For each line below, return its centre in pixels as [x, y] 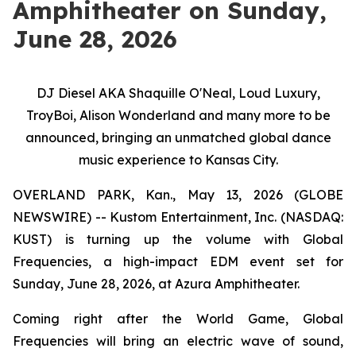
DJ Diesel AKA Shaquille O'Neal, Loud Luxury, [178, 93]
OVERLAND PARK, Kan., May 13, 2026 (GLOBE [178, 195]
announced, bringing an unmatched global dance [178, 137]
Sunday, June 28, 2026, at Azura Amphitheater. [156, 284]
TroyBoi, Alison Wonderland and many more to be [178, 115]
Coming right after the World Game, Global [178, 319]
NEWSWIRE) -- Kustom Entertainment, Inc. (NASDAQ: [178, 217]
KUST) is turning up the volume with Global [178, 239]
